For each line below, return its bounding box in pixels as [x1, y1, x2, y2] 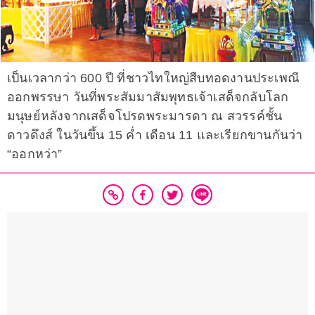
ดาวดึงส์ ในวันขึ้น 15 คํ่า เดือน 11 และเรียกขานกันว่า [7, 128, 303, 143]
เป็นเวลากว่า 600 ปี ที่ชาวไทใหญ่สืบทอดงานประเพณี [7, 71, 300, 86]
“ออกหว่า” [7, 147, 63, 162]
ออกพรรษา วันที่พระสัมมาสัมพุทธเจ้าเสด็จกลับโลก [7, 90, 289, 105]
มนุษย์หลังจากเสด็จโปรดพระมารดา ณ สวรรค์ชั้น [7, 109, 283, 124]
